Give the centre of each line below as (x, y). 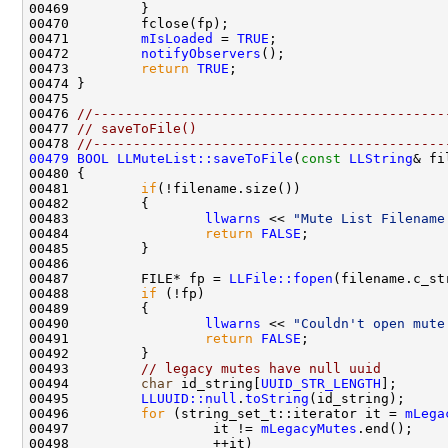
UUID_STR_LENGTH (321, 383)
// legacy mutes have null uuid (261, 368)
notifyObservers (201, 53)
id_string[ (217, 383)
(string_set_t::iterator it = (285, 413)
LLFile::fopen (281, 278)
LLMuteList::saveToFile (205, 158)
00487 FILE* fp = (129, 278)
